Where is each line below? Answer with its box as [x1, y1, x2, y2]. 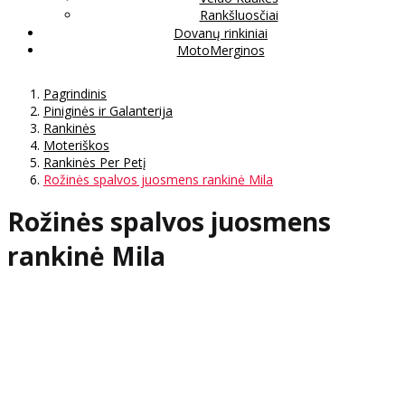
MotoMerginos [176, 41, 265, 59]
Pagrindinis [43, 84, 107, 102]
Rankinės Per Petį [43, 153, 146, 171]
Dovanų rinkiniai [174, 24, 268, 42]
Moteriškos [43, 136, 109, 154]
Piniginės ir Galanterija [43, 101, 173, 119]
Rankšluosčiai [199, 5, 278, 24]
